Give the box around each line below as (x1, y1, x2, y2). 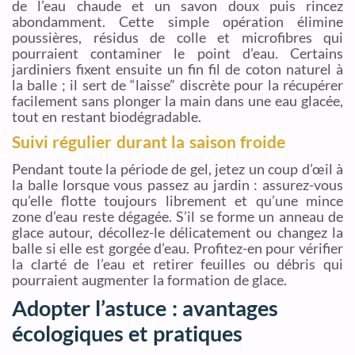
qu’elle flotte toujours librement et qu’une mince (12, 192, 343, 210)
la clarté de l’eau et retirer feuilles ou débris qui (12, 255, 343, 273)
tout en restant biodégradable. (12, 108, 202, 126)
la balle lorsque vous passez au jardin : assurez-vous (12, 176, 343, 194)
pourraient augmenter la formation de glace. (12, 271, 287, 289)
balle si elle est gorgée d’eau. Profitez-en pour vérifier (12, 239, 343, 258)
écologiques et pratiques (12, 320, 242, 347)
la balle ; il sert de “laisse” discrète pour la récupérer (12, 76, 343, 94)
